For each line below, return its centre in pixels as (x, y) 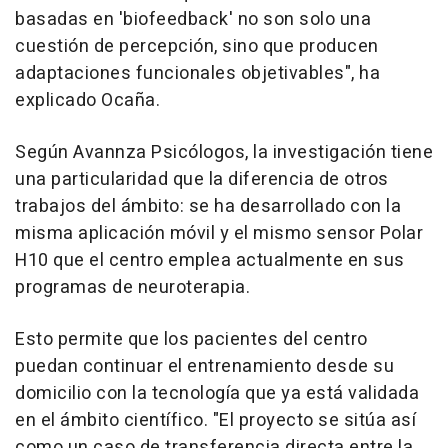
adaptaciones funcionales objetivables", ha (197, 74)
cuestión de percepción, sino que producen (197, 47)
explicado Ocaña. (87, 101)
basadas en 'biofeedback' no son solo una (193, 20)
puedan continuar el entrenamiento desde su (204, 367)
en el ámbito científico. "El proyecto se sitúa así (215, 421)
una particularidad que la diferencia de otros (202, 180)
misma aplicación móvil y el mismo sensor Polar (219, 234)
